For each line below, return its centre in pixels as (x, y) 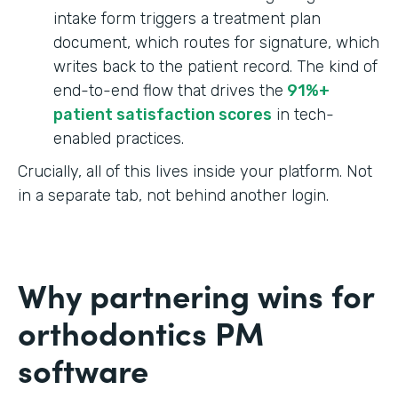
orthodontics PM (141, 331)
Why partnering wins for (196, 294)
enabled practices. (119, 138)
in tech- (303, 114)
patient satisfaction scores (163, 114)
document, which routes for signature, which (216, 42)
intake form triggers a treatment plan (187, 18)
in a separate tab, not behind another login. (173, 195)
